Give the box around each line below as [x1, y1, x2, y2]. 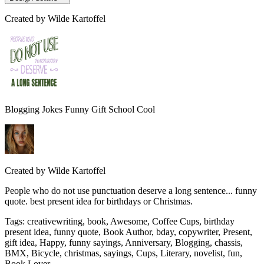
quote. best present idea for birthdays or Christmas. [5, 196, 193, 207]
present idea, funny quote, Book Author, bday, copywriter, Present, [5, 227, 252, 237]
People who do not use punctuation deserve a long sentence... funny [5, 186, 257, 196]
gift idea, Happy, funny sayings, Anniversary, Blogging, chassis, [5, 237, 243, 248]
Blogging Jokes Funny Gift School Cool [5, 104, 155, 115]
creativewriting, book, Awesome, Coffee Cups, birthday [27, 216, 235, 227]
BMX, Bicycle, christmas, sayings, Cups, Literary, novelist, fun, [5, 248, 242, 259]
